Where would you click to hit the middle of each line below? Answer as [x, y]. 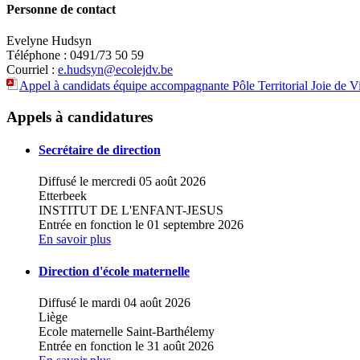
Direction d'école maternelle [114, 271]
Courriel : [32, 70]
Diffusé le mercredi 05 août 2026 [122, 182]
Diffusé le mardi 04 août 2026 [115, 302]
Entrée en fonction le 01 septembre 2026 [141, 225]
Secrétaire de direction [100, 150]
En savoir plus [75, 239]
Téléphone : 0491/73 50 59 [75, 55]
